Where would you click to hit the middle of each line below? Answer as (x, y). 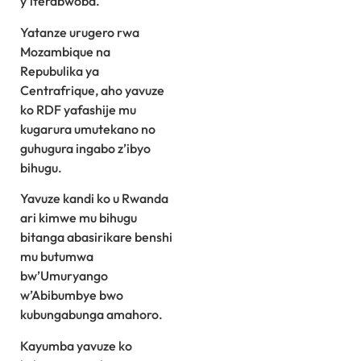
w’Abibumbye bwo (72, 295)
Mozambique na (65, 51)
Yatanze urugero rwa (80, 32)
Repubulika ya (60, 71)
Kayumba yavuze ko (76, 345)
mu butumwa (57, 257)
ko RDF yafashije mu (78, 109)
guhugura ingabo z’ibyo (85, 148)
